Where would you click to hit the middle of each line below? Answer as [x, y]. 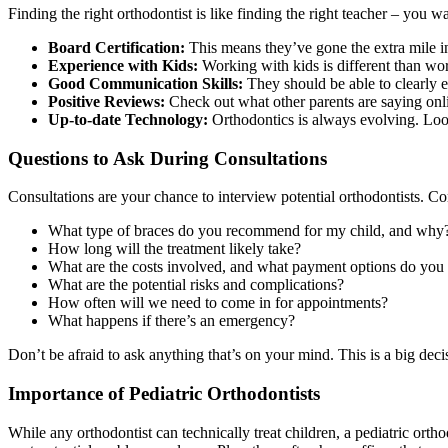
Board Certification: [116, 47]
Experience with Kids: [123, 65]
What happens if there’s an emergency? [171, 321]
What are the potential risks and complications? [196, 285]
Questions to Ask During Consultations [167, 158]
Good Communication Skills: [145, 83]
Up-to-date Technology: [128, 119]
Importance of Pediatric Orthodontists [164, 394]
